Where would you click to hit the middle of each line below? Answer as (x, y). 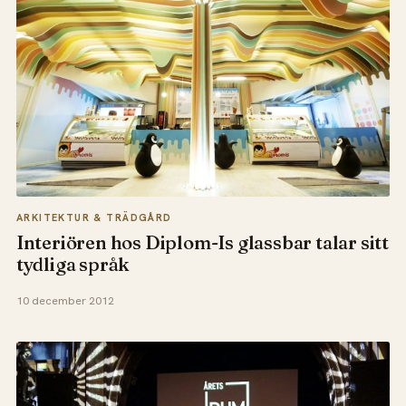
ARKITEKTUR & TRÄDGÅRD (94, 217)
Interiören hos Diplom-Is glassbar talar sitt (202, 242)
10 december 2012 (65, 301)
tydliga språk (73, 264)
